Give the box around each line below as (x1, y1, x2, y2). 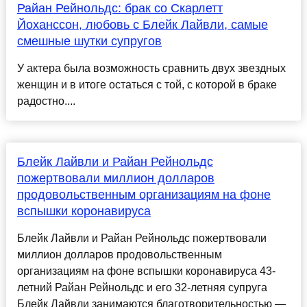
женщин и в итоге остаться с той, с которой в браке (16, 79, 277, 91)
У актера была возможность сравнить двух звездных (16, 62, 286, 75)
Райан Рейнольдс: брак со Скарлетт (16, 1, 223, 16)
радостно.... (16, 95, 75, 108)
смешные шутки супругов (16, 34, 162, 49)
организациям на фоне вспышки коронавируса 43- (16, 265, 275, 278)
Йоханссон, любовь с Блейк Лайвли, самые (16, 18, 268, 32)
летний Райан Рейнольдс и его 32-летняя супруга (16, 282, 267, 294)
